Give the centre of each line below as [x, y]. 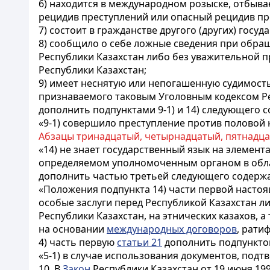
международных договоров [172, 229]
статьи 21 [140, 242]
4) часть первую [78, 242]
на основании [73, 229]
